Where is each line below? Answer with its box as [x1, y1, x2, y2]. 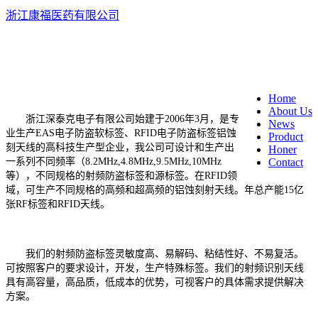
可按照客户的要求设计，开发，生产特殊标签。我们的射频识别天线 [6, 263, 304, 273]
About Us [268, 105, 312, 117]
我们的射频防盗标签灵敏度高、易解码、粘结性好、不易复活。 [6, 248, 304, 259]
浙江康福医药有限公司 [6, 9, 119, 21]
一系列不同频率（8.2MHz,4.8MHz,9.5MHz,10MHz [6, 156, 221, 167]
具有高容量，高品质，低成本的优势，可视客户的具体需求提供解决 [6, 277, 304, 287]
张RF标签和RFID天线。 [6, 199, 110, 209]
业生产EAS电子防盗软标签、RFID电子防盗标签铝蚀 [6, 128, 236, 138]
